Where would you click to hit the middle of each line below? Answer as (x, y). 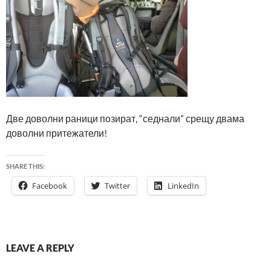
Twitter (117, 185)
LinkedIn (183, 185)
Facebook (50, 185)
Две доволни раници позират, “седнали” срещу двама (125, 118)
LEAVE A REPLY (40, 247)
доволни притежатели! (57, 132)
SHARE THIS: (25, 166)
